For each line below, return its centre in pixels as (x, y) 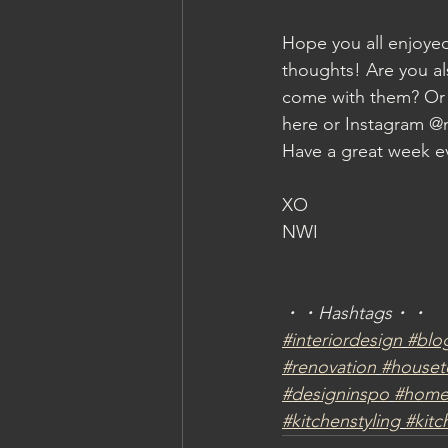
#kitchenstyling (341, 421)
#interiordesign (342, 340)
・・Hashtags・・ (355, 313)
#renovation (329, 367)
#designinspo (335, 394)
